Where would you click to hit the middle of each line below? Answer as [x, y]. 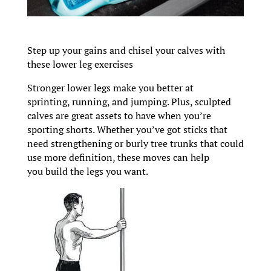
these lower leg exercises [80, 64]
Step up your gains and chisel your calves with [126, 50]
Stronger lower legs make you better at [110, 87]
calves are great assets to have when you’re [119, 115]
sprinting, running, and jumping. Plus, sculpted [129, 101]
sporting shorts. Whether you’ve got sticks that [127, 129]
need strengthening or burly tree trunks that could [135, 143]
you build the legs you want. [87, 171]
